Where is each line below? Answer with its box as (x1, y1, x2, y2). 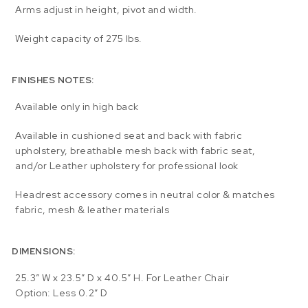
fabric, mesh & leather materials (15, 203, 170, 217)
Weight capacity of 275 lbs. (15, 32, 142, 45)
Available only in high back (15, 100, 139, 113)
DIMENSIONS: (12, 245, 76, 257)
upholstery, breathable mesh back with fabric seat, (15, 144, 256, 157)
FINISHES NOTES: (12, 74, 94, 86)
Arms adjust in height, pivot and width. (15, 3, 197, 16)
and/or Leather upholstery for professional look (15, 159, 239, 173)
